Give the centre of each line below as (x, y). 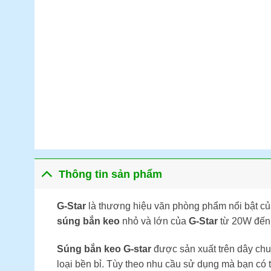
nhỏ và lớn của (155, 221)
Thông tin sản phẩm (111, 174)
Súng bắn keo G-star (105, 249)
